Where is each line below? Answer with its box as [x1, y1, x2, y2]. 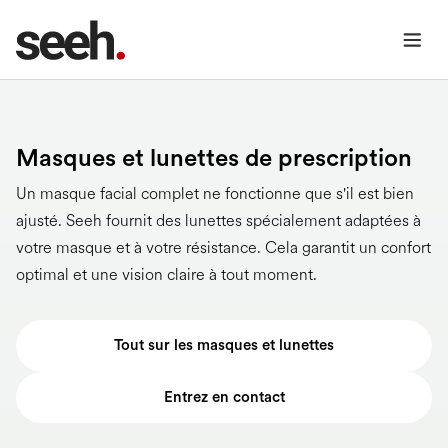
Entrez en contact [163, 387, 285, 406]
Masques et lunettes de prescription [16, 143, 412, 172]
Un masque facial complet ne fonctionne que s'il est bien [16, 184, 414, 203]
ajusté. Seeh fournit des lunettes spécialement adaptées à [16, 211, 421, 230]
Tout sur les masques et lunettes [114, 336, 334, 355]
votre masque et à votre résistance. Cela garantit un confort [16, 238, 431, 257]
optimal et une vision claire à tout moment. [16, 265, 317, 284]
